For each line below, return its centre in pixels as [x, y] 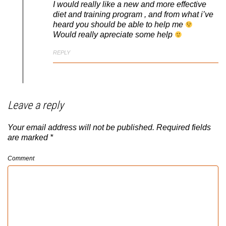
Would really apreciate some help [114, 35]
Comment [21, 158]
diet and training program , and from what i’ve [133, 15]
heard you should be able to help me [119, 25]
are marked [29, 137]
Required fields [184, 127]
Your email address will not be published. [81, 127]
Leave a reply [36, 105]
